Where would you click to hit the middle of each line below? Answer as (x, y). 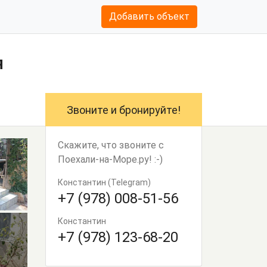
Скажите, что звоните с (111, 145)
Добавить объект (149, 16)
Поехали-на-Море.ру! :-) (110, 159)
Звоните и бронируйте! (124, 110)
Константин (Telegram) (104, 182)
